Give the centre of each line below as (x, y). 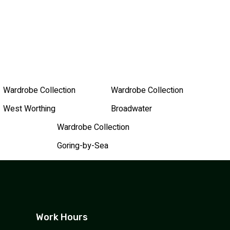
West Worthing (29, 109)
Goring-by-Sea (83, 146)
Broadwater (131, 109)
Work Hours (62, 217)
